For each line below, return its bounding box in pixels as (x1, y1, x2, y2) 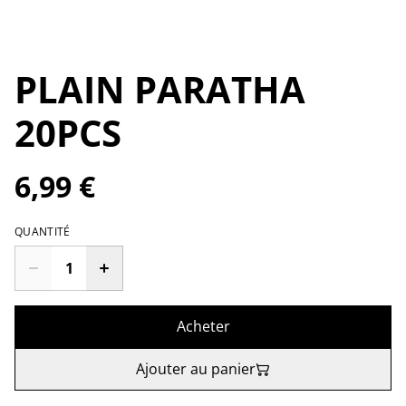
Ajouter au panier (136, 359, 256, 380)
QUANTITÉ (14, 224, 71, 240)
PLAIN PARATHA (14, 64, 305, 115)
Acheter (176, 316, 230, 337)
